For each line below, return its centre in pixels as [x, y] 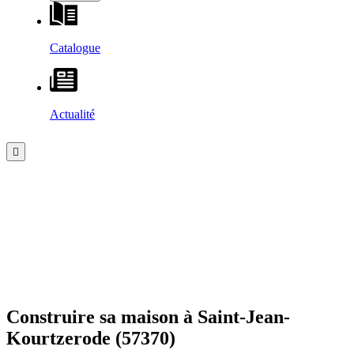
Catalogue [75, 48]
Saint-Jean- [244, 316]
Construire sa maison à [102, 316]
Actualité [72, 114]
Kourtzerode [58, 338]
